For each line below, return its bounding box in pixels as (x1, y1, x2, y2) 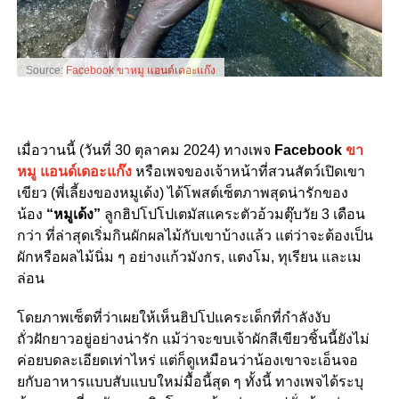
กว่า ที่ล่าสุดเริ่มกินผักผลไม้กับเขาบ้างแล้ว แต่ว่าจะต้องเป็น (16, 228, 373, 244)
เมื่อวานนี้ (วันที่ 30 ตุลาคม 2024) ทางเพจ (16, 142, 274, 159)
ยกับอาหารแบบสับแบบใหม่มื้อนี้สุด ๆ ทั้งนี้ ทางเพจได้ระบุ (16, 374, 363, 390)
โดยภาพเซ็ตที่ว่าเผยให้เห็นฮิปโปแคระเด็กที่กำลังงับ (16, 310, 330, 326)
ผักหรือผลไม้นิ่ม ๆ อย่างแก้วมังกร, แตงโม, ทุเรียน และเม (16, 249, 362, 265)
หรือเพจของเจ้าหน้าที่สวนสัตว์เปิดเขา (134, 164, 365, 180)
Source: (25, 64, 66, 77)
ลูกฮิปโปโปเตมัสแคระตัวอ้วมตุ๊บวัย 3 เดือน (103, 207, 365, 223)
